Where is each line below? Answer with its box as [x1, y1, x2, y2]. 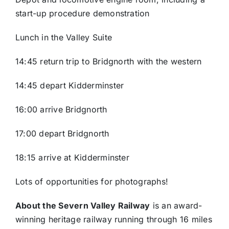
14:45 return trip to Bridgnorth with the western [15, 56, 202, 66]
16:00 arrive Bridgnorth [15, 104, 107, 114]
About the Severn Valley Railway [15, 200, 150, 211]
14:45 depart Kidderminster [15, 80, 124, 90]
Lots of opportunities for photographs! [15, 176, 169, 187]
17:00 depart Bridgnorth [15, 128, 109, 139]
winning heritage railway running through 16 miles [15, 214, 212, 224]
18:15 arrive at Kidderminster [15, 152, 132, 163]
